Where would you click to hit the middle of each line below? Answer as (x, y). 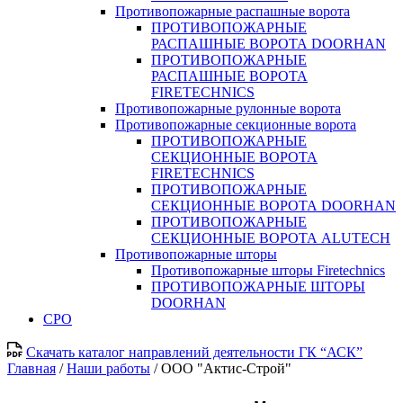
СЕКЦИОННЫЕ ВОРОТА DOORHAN (273, 206)
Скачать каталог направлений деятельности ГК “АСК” (194, 352)
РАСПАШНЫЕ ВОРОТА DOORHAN (269, 44)
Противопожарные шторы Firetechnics (268, 270)
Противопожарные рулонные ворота (228, 108)
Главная (31, 368)
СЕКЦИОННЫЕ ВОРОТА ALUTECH (271, 238)
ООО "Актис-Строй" (226, 368)
